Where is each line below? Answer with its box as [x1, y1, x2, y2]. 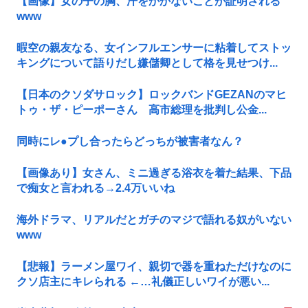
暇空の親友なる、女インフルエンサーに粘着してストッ [16, 41, 291, 54]
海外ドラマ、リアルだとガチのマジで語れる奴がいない [16, 213, 291, 225]
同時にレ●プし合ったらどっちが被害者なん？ [16, 135, 243, 147]
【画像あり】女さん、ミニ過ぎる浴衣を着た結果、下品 [16, 166, 291, 179]
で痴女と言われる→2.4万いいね [16, 181, 175, 194]
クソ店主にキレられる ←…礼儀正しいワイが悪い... [16, 275, 269, 287]
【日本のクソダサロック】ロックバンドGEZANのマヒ [16, 88, 287, 100]
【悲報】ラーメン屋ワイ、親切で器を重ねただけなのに [16, 260, 291, 272]
